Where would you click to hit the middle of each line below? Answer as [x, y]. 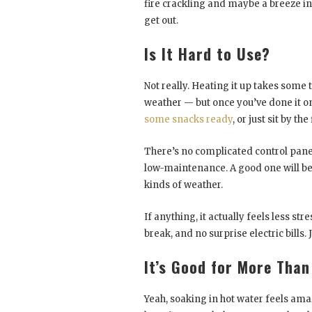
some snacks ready [188, 120]
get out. [161, 21]
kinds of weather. [184, 185]
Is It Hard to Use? [207, 54]
